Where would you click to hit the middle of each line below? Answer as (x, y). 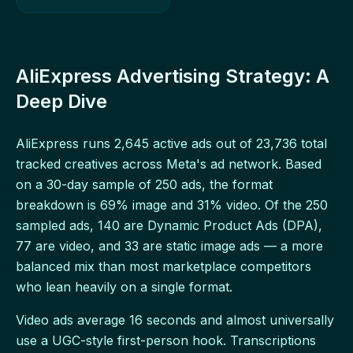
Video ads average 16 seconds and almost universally (175, 320)
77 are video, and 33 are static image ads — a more (169, 245)
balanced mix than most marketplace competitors (163, 266)
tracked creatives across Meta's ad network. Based (169, 163)
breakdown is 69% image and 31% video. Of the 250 (172, 204)
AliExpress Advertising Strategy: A (173, 76)
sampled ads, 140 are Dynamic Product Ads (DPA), (169, 225)
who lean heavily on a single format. (124, 286)
